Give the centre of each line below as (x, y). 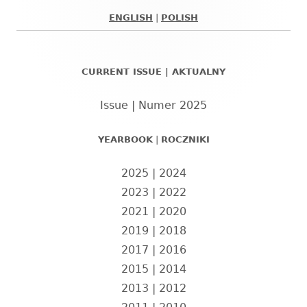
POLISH (180, 18)
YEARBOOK (125, 139)
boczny (48, 83)
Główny (50, 24)
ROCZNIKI (185, 139)
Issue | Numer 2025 (153, 105)
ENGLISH (131, 18)
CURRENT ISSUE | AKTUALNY (153, 71)
